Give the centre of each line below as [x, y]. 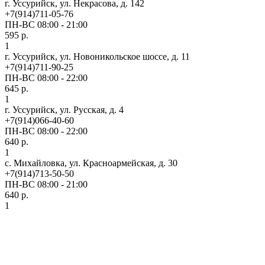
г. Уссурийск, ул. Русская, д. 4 [64, 109]
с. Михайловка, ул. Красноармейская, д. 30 [91, 163]
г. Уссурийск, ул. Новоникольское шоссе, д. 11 [97, 56]
